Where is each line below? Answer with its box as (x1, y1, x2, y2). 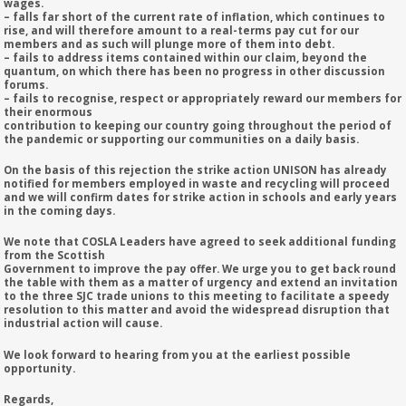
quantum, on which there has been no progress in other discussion (4, 63, 386, 78)
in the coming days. (4, 203, 116, 217)
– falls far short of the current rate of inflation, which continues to (4, 9, 386, 24)
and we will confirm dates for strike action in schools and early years (4, 189, 398, 204)
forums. (4, 77, 49, 92)
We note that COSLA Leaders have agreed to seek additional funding (4, 235, 397, 249)
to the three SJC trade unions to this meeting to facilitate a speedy (4, 289, 391, 304)
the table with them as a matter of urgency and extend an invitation (4, 275, 399, 290)
